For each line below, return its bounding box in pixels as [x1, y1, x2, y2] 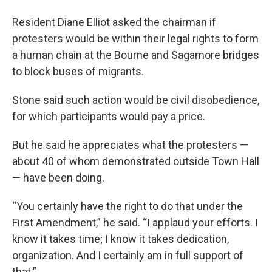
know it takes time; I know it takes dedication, [12, 232, 229, 245]
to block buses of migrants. [12, 64, 144, 78]
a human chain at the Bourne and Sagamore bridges [12, 48, 259, 61]
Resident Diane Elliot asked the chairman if [12, 15, 216, 29]
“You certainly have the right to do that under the [12, 199, 243, 212]
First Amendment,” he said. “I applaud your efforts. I [12, 216, 258, 229]
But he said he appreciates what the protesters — [12, 138, 248, 151]
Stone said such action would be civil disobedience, [12, 93, 259, 106]
